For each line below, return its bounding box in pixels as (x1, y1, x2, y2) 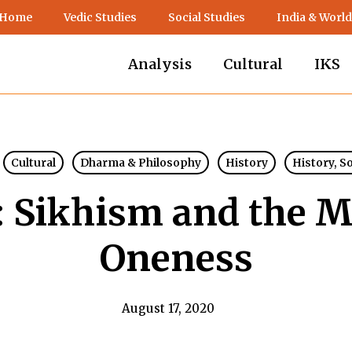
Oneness (99, 236, 253, 281)
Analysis (128, 55, 192, 73)
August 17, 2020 (122, 301, 214, 316)
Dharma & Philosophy (79, 156, 201, 170)
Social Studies (168, 10, 245, 24)
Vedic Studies (64, 10, 137, 24)
